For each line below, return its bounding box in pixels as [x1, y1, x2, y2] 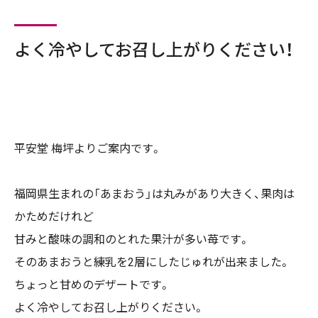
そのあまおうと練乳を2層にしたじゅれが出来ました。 [14, 256, 290, 269]
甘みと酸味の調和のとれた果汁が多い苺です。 [14, 233, 250, 246]
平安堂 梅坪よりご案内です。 [14, 142, 162, 155]
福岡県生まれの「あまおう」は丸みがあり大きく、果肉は [14, 187, 295, 201]
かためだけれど [14, 210, 94, 224]
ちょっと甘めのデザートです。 [14, 278, 170, 292]
